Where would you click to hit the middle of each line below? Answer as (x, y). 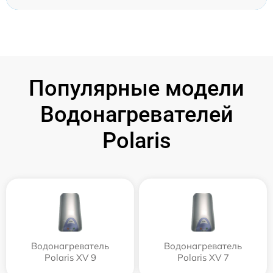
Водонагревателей (136, 115)
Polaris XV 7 (203, 257)
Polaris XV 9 (70, 257)
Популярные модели (136, 88)
